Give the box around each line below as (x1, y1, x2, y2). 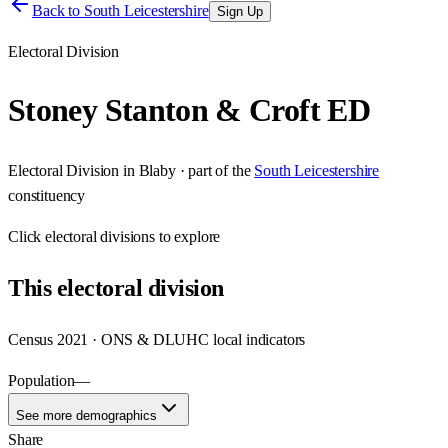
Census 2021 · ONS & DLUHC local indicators (8, 330, 306, 348)
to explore (155, 227, 221, 245)
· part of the (175, 161, 251, 179)
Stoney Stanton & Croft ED (8, 92, 370, 129)
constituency (8, 186, 86, 204)
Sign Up (216, 4, 263, 19)
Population (8, 371, 75, 389)
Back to (32, 2, 84, 19)
